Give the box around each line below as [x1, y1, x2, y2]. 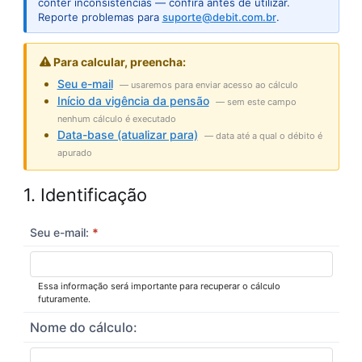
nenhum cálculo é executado [57, 112, 176, 124]
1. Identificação [23, 183, 147, 205]
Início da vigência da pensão [57, 93, 209, 107]
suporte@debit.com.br [162, 10, 276, 23]
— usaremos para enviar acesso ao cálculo [119, 78, 298, 90]
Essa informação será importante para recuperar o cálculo [37, 280, 280, 292]
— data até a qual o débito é [204, 129, 322, 141]
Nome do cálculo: [29, 318, 137, 335]
